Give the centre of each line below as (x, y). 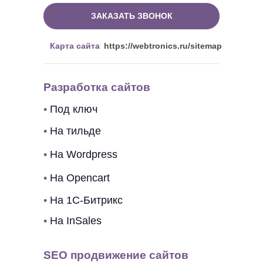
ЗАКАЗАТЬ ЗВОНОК (131, 16)
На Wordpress (84, 154)
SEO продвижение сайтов (116, 255)
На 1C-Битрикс (86, 200)
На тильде (75, 131)
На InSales (76, 221)
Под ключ (74, 109)
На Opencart (80, 178)
